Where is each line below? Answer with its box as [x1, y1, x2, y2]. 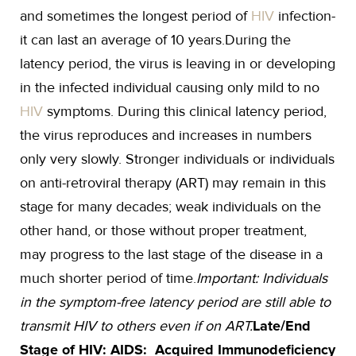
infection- [278, 7, 335, 25]
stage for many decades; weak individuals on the [20, 198, 321, 215]
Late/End [253, 317, 311, 335]
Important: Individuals [196, 269, 327, 287]
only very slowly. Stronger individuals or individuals [20, 150, 335, 168]
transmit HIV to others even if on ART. [20, 317, 253, 335]
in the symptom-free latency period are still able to [20, 293, 331, 311]
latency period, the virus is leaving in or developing [20, 55, 335, 72]
